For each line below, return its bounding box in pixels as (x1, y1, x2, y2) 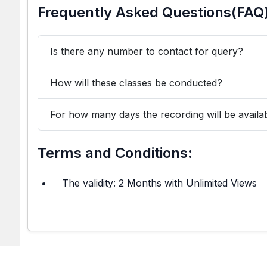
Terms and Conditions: (38, 144, 193, 162)
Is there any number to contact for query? (50, 45, 243, 57)
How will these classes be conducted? (50, 76, 222, 89)
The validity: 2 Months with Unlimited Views (62, 177, 257, 189)
